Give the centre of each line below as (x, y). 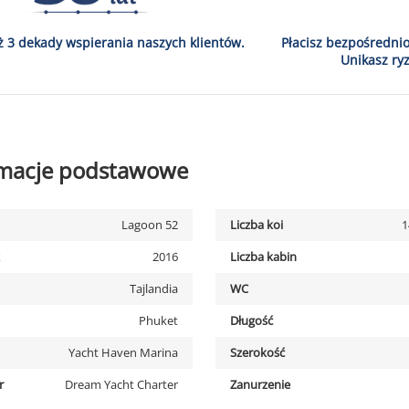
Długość (251, 320)
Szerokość (257, 352)
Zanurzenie (260, 384)
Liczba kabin (263, 257)
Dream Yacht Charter (121, 384)
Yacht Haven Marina (123, 352)
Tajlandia (154, 288)
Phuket (158, 320)
